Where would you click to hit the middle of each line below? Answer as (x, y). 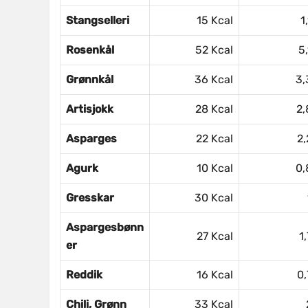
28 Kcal (214, 109)
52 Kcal (214, 50)
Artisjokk (90, 109)
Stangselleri (98, 21)
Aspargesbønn (105, 228)
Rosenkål (90, 50)
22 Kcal (214, 139)
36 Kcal (214, 80)
